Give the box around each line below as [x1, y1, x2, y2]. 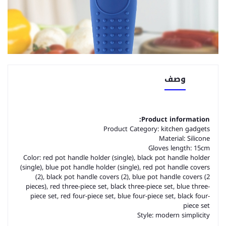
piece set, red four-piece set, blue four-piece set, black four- [30, 190, 210, 202]
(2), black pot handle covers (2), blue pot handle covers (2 [35, 171, 210, 183]
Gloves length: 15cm [148, 142, 210, 154]
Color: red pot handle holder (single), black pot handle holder [23, 151, 210, 164]
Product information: [141, 113, 210, 126]
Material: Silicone [159, 132, 210, 145]
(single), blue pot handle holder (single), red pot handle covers [20, 161, 210, 174]
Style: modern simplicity [137, 209, 210, 221]
